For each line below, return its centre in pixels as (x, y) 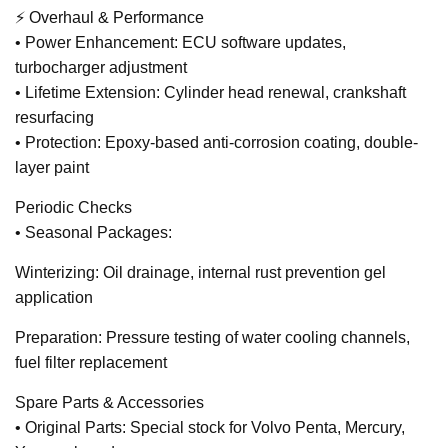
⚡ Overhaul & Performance (109, 18)
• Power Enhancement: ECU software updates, (180, 43)
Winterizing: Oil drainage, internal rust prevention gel (200, 273)
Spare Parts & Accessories (109, 403)
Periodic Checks (73, 208)
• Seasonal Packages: (93, 233)
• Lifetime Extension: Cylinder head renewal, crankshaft (210, 93)
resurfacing (54, 118)
